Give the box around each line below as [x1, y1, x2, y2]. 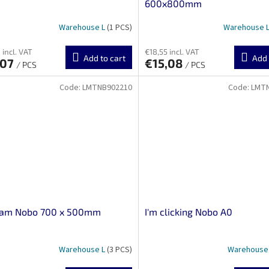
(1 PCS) [106, 22, 132, 34]
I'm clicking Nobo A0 [144, 206, 232, 218]
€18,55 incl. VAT [144, 46, 199, 56]
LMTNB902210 [82, 81, 132, 94]
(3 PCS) [106, 243, 132, 256]
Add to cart [83, 52, 125, 63]
